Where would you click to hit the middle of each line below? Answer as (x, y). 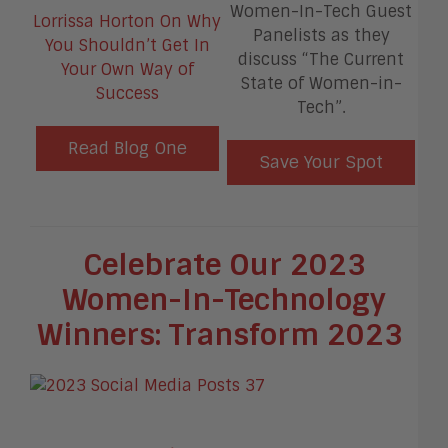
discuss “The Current (321, 60)
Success (127, 94)
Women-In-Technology (224, 300)
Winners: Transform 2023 (224, 335)
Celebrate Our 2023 (224, 265)
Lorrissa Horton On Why (127, 22)
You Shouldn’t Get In (127, 46)
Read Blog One (127, 148)
